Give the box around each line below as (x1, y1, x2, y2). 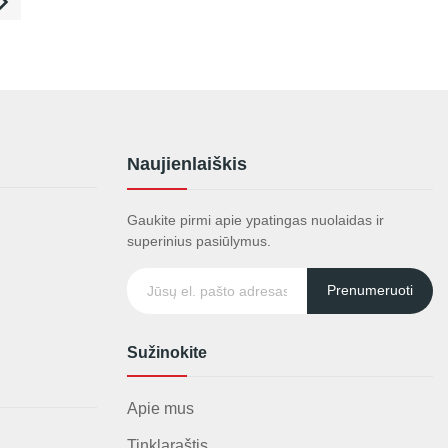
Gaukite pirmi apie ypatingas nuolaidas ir (127, 211, 384, 228)
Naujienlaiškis (127, 153, 247, 174)
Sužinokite (127, 343, 207, 361)
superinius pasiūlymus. (127, 232, 271, 249)
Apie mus (127, 399, 194, 417)
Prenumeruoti (327, 282, 413, 299)
